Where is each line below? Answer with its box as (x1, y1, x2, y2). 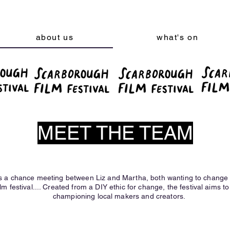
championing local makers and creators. (52, 192, 186, 200)
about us (35, 32, 74, 42)
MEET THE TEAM (37, 122, 193, 144)
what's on (156, 32, 199, 42)
